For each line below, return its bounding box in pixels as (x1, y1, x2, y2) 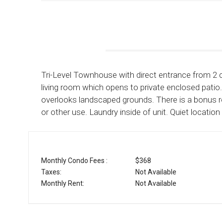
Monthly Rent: (41, 179, 84, 188)
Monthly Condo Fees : (41, 157, 108, 165)
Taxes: (41, 168, 61, 176)
